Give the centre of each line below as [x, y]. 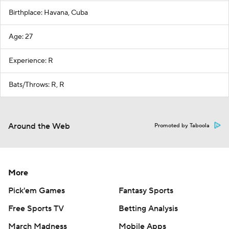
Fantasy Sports [146, 191]
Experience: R [31, 61]
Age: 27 [21, 37]
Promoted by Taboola [182, 126]
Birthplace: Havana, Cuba [48, 13]
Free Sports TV [36, 209]
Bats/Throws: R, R [37, 85]
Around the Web [39, 126]
